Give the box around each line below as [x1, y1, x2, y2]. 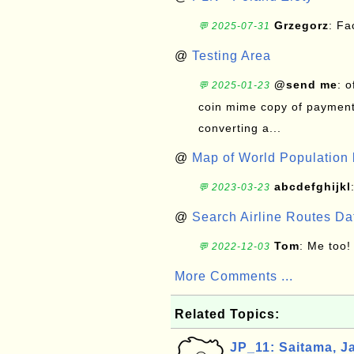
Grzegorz [274, 19, 329, 32]
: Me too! [299, 239, 351, 252]
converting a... [198, 122, 281, 134]
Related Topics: [175, 307, 280, 321]
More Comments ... [175, 269, 293, 283]
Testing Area [192, 49, 271, 62]
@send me [274, 78, 337, 91]
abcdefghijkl [274, 180, 351, 193]
